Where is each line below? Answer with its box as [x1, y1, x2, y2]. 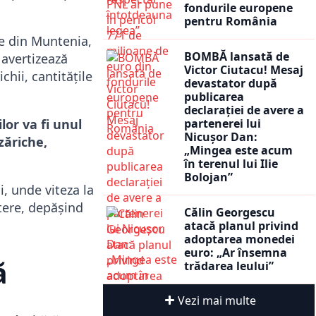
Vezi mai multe [177, 292, 256, 308]
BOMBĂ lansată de [184, 48, 289, 64]
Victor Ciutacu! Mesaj [184, 61, 303, 78]
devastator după [184, 75, 277, 91]
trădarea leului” [184, 257, 274, 274]
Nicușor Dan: [184, 128, 257, 145]
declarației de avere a [184, 102, 304, 118]
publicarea [184, 88, 244, 104]
